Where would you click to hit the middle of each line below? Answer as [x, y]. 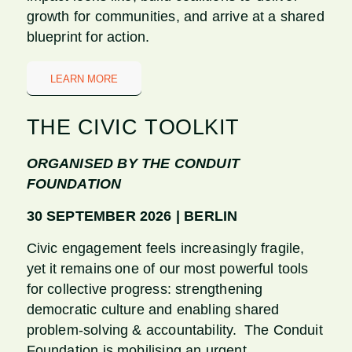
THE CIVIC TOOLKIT [133, 128]
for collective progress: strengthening [145, 290]
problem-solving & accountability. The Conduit [174, 330]
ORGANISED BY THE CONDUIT [133, 163]
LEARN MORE [84, 79]
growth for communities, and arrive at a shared [175, 17]
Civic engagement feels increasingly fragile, [165, 249]
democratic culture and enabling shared [153, 310]
